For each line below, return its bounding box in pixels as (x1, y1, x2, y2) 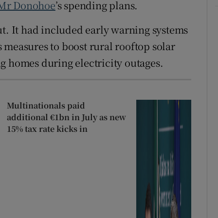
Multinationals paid (6, 99, 85, 111)
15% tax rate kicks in (6, 123, 88, 134)
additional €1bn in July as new (6, 111, 126, 123)
